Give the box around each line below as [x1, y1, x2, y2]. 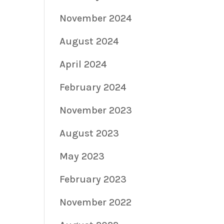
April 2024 [59, 58, 107, 70]
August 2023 [59, 127, 119, 139]
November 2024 [59, 12, 132, 24]
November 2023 [59, 104, 132, 116]
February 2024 [59, 81, 127, 93]
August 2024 [59, 35, 119, 47]
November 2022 [59, 196, 132, 208]
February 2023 [59, 173, 127, 185]
